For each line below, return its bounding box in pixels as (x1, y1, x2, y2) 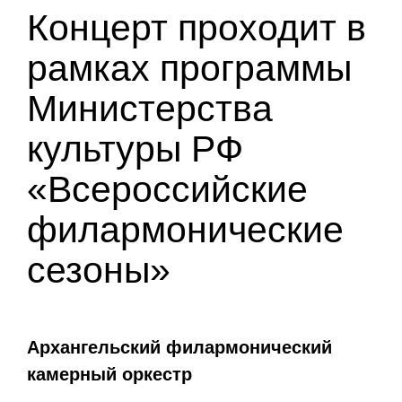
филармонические (27, 208, 344, 250)
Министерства (27, 87, 273, 129)
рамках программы (27, 47, 352, 89)
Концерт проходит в (27, 6, 366, 48)
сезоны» (27, 249, 170, 291)
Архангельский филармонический (27, 336, 332, 357)
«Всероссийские (27, 168, 308, 210)
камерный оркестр (27, 363, 192, 384)
